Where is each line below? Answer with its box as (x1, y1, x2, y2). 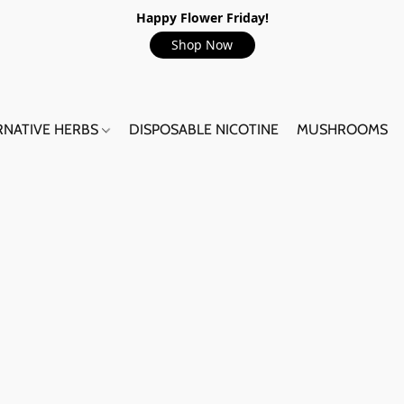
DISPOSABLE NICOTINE (129, 121, 280, 138)
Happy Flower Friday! (135, 9, 269, 26)
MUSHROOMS (297, 121, 389, 138)
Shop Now (171, 36, 233, 53)
